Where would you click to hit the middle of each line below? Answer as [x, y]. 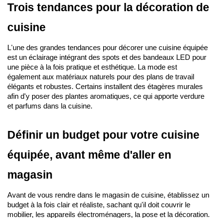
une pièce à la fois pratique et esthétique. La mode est [92, 67]
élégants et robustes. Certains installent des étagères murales [105, 87]
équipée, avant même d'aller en [89, 155]
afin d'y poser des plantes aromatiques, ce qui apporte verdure [106, 96]
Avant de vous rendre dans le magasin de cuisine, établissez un [108, 195]
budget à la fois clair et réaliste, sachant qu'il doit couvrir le [99, 205]
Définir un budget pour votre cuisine [103, 135]
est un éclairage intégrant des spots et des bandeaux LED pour [107, 57]
